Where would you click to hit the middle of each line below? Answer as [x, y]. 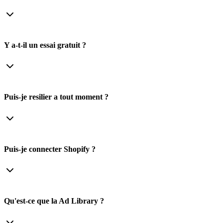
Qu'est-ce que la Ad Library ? [54, 201]
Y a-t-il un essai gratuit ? [45, 45]
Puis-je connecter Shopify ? [50, 149]
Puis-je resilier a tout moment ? [56, 97]
